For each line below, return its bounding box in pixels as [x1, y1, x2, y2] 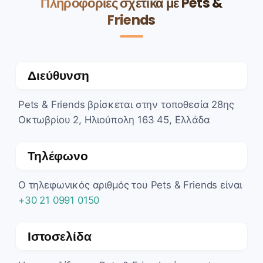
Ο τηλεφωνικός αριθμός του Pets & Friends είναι [18, 178, 242, 191]
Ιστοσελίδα [28, 227, 92, 245]
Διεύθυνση [28, 66, 89, 84]
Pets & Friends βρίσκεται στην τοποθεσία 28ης [18, 98, 234, 110]
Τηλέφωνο [28, 147, 88, 164]
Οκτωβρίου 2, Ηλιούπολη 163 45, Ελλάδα [18, 113, 210, 126]
